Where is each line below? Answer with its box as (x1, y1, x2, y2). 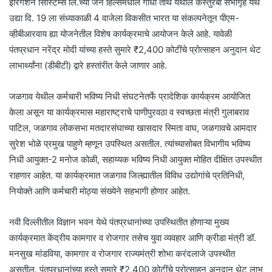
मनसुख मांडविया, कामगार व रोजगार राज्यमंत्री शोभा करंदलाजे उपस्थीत (9, 247, 235, 259)
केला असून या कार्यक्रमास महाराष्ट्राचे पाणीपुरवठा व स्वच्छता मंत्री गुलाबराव (9, 106, 249, 118)
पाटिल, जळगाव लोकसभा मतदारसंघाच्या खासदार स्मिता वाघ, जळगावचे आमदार (9, 121, 257, 134)
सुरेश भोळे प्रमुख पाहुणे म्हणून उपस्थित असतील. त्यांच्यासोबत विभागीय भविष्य (9, 137, 250, 149)
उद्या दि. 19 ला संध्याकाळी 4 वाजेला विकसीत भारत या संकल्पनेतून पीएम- (9, 12, 239, 24)
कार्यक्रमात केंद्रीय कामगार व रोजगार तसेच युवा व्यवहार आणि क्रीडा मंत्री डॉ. (9, 231, 256, 243)
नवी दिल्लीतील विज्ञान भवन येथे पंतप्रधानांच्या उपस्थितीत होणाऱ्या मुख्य (9, 216, 229, 228)
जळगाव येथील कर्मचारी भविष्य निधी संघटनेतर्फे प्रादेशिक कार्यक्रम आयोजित (9, 90, 250, 102)
